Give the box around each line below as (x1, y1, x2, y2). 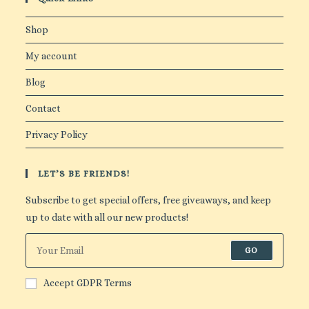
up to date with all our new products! (26, 212, 189, 223)
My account (26, 50, 78, 62)
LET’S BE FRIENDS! (38, 168, 130, 179)
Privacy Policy (26, 129, 88, 141)
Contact (26, 103, 61, 114)
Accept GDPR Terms (43, 277, 132, 289)
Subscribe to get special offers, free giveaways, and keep (26, 195, 272, 206)
